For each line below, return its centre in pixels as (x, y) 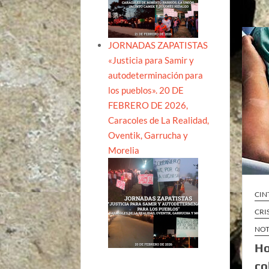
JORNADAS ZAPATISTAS (158, 45)
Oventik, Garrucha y (148, 135)
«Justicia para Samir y (151, 60)
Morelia (124, 150)
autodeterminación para (156, 75)
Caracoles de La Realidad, (159, 120)
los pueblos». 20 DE (146, 90)
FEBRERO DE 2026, (148, 105)
